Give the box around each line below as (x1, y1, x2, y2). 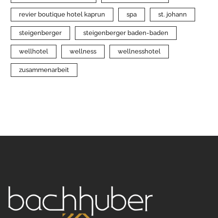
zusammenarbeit (19, 66, 70, 73)
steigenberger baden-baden (83, 29, 169, 36)
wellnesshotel (118, 48, 161, 55)
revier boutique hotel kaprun (19, 11, 106, 18)
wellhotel (19, 48, 49, 55)
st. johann (158, 11, 187, 18)
